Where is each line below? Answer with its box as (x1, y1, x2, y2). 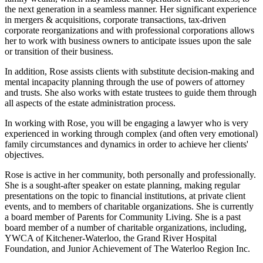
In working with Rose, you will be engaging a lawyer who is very (5, 117, 248, 128)
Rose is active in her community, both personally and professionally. (5, 169, 256, 180)
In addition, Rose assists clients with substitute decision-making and (5, 66, 254, 76)
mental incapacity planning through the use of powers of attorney (5, 76, 245, 87)
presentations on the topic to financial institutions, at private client (5, 190, 245, 201)
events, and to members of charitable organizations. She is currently (5, 201, 254, 211)
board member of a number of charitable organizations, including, (5, 222, 247, 232)
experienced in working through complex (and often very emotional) (5, 128, 258, 139)
